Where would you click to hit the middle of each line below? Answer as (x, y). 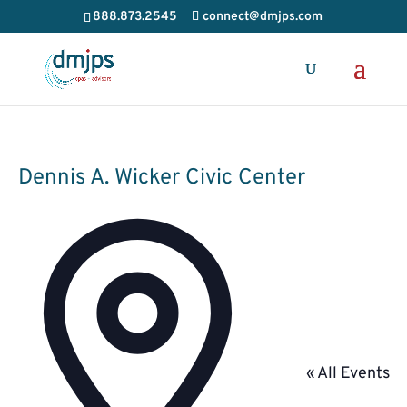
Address (258, 224)
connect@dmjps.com (263, 16)
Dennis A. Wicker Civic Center (161, 178)
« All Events (347, 374)
